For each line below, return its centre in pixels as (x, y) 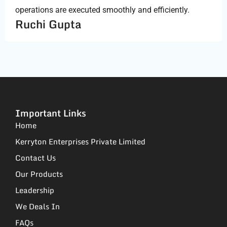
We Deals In (37, 206)
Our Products (39, 174)
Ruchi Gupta (48, 24)
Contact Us (35, 158)
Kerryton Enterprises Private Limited (80, 142)
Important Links (51, 113)
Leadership (35, 190)
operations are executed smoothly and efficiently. (102, 10)
